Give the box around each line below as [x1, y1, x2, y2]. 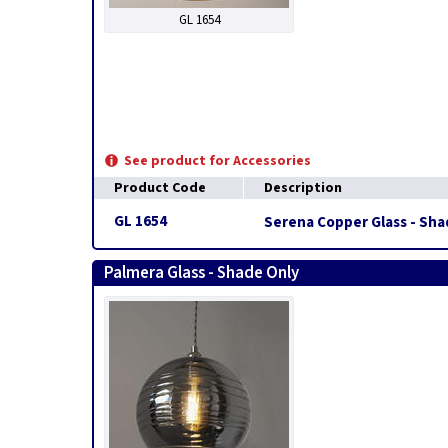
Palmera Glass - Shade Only [104, 261, 299, 285]
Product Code [114, 178, 206, 198]
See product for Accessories [124, 151, 311, 171]
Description [264, 178, 342, 198]
